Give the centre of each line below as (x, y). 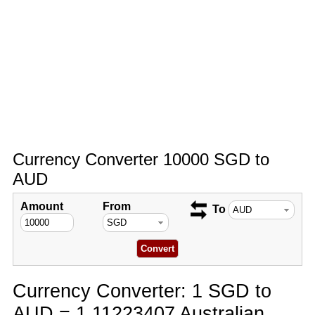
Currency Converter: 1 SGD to (142, 291)
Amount (41, 206)
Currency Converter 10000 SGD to (141, 159)
